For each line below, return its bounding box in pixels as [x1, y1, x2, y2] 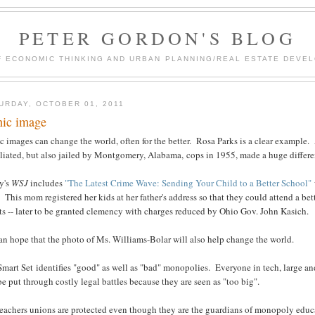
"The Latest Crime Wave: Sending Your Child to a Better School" [65, 176, 312, 190]
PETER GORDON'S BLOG [19, 26, 296, 50]
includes [28, 176, 65, 190]
